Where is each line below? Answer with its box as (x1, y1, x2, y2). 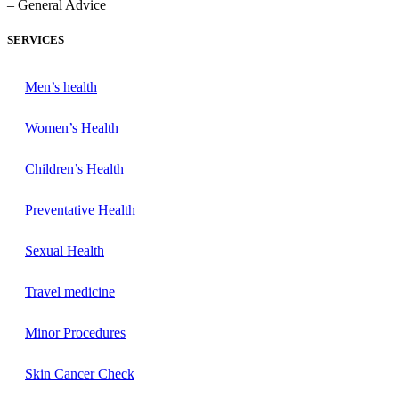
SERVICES (7, 32, 64, 46)
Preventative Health (25, 201, 135, 217)
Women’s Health (25, 119, 118, 135)
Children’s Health (25, 160, 124, 176)
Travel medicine (25, 283, 115, 299)
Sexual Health (25, 242, 104, 258)
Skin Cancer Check (25, 365, 134, 381)
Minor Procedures (25, 324, 126, 340)
